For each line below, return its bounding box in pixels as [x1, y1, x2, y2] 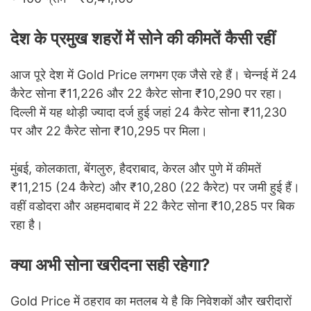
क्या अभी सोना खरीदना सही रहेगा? [10, 254, 210, 275]
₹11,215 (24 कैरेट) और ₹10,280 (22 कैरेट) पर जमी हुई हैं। [10, 179, 300, 194]
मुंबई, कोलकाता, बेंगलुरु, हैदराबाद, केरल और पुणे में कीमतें [10, 160, 261, 176]
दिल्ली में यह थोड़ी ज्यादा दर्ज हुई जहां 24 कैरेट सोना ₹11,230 [10, 104, 287, 119]
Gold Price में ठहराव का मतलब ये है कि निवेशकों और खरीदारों [10, 293, 292, 308]
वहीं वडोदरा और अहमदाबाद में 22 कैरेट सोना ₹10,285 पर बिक [10, 198, 294, 213]
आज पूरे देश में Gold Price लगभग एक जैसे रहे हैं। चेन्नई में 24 [10, 67, 297, 82]
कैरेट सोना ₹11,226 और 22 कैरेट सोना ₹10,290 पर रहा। [10, 85, 283, 101]
